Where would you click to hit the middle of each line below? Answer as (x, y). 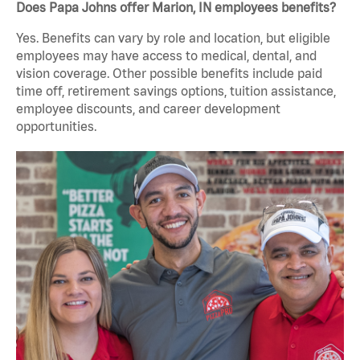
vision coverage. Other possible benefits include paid (169, 74)
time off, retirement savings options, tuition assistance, (176, 91)
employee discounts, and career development (148, 109)
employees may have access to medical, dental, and (166, 56)
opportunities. (56, 127)
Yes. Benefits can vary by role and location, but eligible (173, 38)
